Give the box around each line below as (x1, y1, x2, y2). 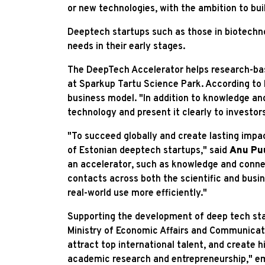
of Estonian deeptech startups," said (67, 144, 230, 157)
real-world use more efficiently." (67, 187, 207, 199)
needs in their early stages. (67, 40, 185, 53)
